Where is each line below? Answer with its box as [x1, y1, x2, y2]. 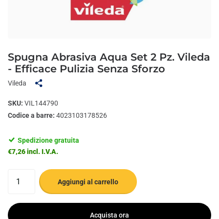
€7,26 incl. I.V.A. [8, 147, 58, 155]
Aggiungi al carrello [58, 177, 118, 186]
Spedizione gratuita [16, 136, 82, 144]
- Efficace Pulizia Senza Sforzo [8, 62, 165, 75]
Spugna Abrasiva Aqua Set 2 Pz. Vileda [8, 50, 210, 63]
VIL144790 [23, 99, 58, 107]
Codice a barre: [8, 111, 55, 119]
